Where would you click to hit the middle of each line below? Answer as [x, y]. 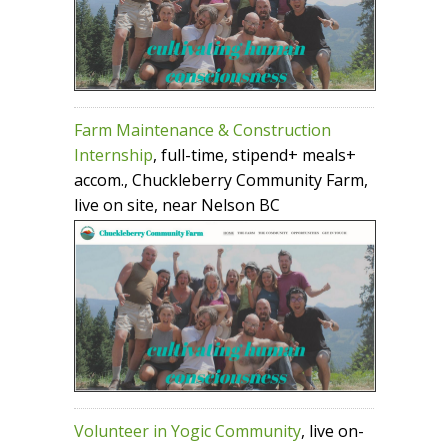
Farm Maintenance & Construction [202, 129]
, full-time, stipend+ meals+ [254, 154]
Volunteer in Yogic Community [187, 431]
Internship [113, 154]
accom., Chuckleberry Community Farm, [221, 179]
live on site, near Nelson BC [177, 204]
